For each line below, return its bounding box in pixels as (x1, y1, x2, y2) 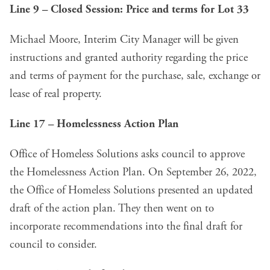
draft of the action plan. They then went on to (10, 201, 214, 216)
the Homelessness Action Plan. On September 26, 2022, (10, 165, 257, 180)
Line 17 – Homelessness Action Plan (10, 116, 178, 131)
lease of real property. (10, 86, 102, 101)
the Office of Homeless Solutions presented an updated (10, 183, 253, 198)
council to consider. (10, 237, 97, 252)
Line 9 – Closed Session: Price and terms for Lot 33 (10, 2, 249, 17)
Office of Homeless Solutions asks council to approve (10, 146, 245, 162)
